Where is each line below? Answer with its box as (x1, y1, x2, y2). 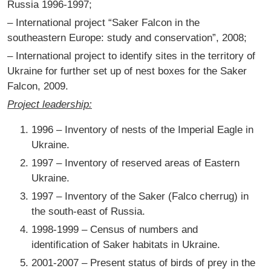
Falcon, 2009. (7, 80, 68, 92)
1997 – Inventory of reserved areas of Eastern (31, 157, 240, 169)
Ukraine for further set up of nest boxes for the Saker (7, 65, 247, 77)
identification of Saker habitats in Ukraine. (31, 239, 220, 250)
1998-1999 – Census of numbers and (31, 224, 198, 235)
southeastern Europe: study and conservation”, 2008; (7, 32, 247, 44)
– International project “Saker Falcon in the (7, 17, 200, 28)
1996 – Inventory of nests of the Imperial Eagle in (31, 124, 253, 135)
